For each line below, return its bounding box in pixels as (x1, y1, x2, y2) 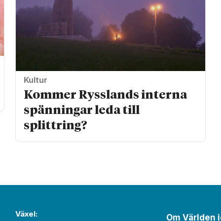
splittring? (24, 119, 88, 132)
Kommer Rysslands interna (24, 89, 187, 101)
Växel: (15, 209, 38, 219)
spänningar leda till (24, 104, 140, 116)
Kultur (24, 74, 48, 85)
